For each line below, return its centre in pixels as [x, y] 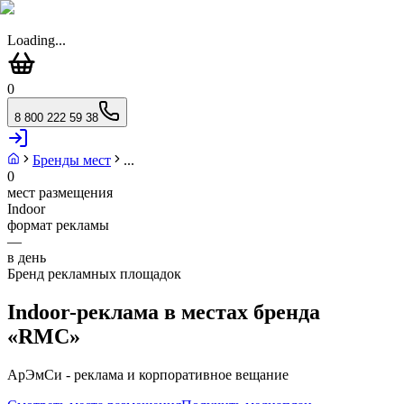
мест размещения [60, 193]
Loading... [37, 40]
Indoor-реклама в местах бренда [164, 312]
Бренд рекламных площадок [94, 274]
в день [27, 257]
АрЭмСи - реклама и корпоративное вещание [148, 374]
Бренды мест [72, 160]
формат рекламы [58, 225]
